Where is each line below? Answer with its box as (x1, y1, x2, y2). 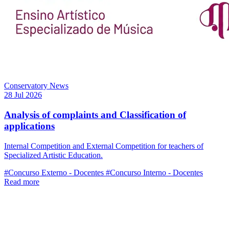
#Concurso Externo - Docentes (4, 168, 104, 177)
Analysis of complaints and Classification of (4, 109, 186, 120)
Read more (4, 177, 39, 186)
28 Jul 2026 (4, 90, 42, 100)
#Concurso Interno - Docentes (106, 168, 203, 177)
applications (4, 120, 55, 131)
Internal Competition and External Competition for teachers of (4, 141, 203, 150)
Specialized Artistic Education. (4, 150, 103, 159)
